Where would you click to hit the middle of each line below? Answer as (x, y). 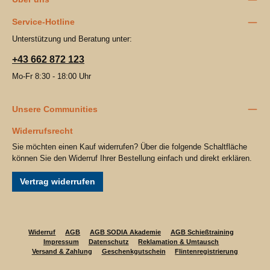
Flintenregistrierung (207, 252)
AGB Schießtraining (202, 232)
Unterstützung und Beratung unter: (72, 39)
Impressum (61, 242)
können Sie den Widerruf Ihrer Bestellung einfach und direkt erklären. (132, 158)
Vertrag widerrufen (58, 181)
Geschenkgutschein (133, 252)
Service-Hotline (43, 22)
